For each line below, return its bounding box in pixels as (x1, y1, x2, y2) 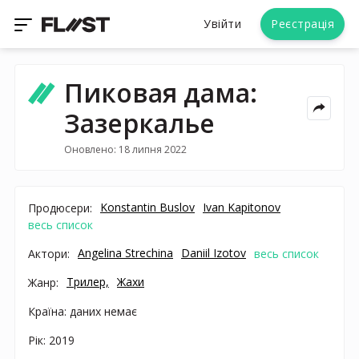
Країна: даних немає (28, 303, 137, 319)
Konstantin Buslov (100, 199, 195, 215)
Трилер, (67, 273, 109, 289)
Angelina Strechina (78, 244, 173, 260)
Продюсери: (28, 200, 92, 216)
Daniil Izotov (181, 244, 246, 260)
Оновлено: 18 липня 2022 (63, 142, 187, 156)
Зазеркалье (63, 106, 215, 140)
